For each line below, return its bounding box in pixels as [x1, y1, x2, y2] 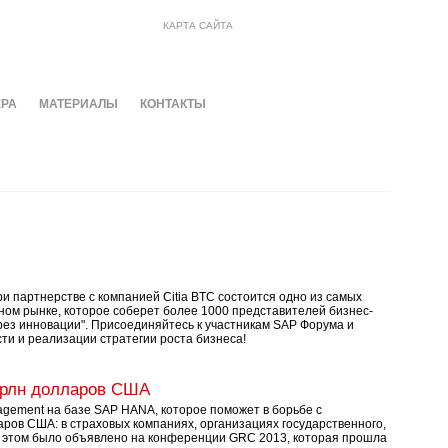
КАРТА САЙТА [163, 20, 233, 31]
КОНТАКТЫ [139, 97, 206, 111]
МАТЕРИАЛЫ [38, 97, 118, 111]
